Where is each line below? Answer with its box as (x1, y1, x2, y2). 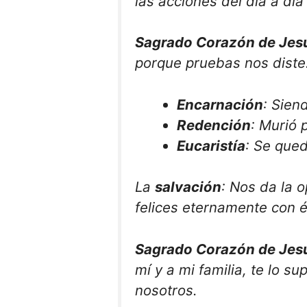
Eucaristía (177, 136, 246, 154)
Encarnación (177, 95, 264, 113)
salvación (155, 178, 221, 196)
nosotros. (135, 282, 197, 299)
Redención (177, 116, 251, 134)
